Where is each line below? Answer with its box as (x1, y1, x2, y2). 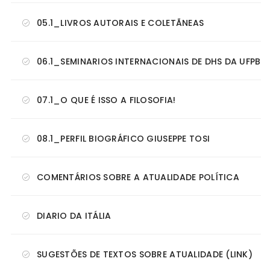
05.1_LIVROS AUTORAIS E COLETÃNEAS (37, 17, 204, 30)
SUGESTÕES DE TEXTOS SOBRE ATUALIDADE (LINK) (37, 248, 253, 261)
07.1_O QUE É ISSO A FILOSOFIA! (37, 94, 176, 107)
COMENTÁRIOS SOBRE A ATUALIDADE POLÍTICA (37, 171, 239, 184)
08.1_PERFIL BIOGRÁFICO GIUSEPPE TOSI (37, 133, 210, 145)
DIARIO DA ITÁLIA (37, 210, 111, 222)
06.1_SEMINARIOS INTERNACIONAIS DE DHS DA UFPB (37, 55, 261, 68)
